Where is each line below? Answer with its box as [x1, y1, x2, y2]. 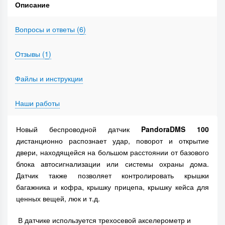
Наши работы [15, 98, 60, 108]
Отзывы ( [15, 49, 45, 59]
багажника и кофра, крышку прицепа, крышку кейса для [16, 182, 209, 192]
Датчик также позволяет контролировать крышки [16, 170, 209, 180]
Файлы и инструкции [15, 73, 83, 83]
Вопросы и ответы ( [15, 24, 79, 34]
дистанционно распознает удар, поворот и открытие [16, 136, 209, 146]
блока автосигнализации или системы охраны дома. [16, 159, 209, 169]
